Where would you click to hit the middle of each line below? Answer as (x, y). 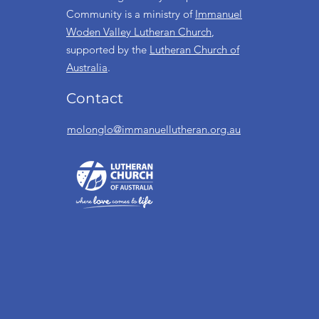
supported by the (108, 49)
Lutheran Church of (194, 49)
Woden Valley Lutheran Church (139, 32)
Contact (95, 98)
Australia (87, 67)
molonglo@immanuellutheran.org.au (154, 129)
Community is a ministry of (131, 14)
